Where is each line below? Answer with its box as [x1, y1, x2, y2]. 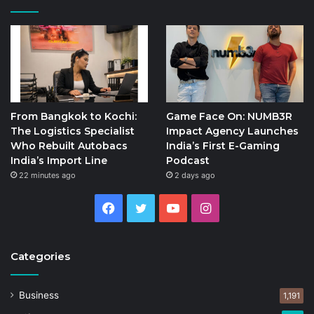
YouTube [179, 200, 231, 216]
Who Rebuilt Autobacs [11, 139, 128, 153]
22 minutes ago [19, 170, 76, 181]
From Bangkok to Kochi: [11, 110, 137, 123]
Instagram [210, 200, 271, 216]
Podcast [165, 154, 210, 168]
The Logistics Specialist [11, 125, 135, 138]
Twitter [146, 200, 190, 216]
